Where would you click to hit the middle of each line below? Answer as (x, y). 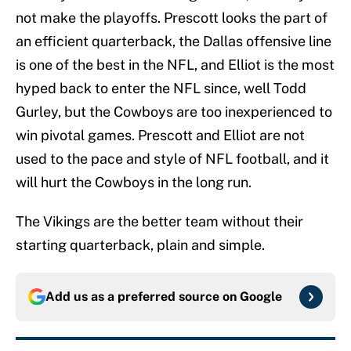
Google (261, 297)
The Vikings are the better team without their (159, 222)
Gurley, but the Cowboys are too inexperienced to (174, 112)
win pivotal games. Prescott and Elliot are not (160, 136)
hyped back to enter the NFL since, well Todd (161, 89)
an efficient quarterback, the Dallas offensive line (174, 42)
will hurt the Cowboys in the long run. (134, 183)
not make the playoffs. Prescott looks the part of (172, 18)
